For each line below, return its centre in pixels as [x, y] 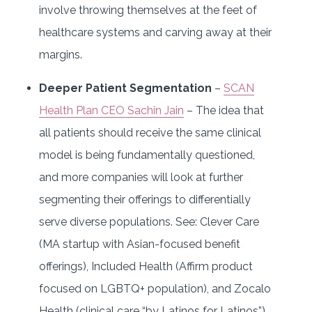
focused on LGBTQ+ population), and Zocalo [155, 288]
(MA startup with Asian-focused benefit [140, 244]
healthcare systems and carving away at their [155, 32]
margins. [61, 54]
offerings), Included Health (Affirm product [146, 266]
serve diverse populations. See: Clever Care [149, 221]
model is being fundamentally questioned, [147, 155]
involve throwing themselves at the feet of [148, 10]
